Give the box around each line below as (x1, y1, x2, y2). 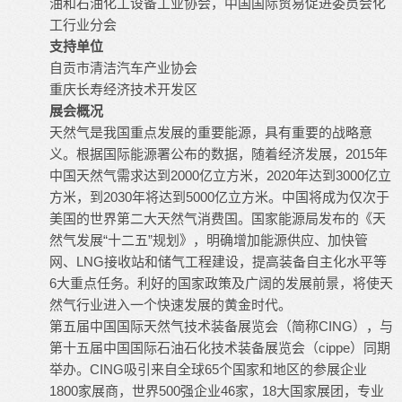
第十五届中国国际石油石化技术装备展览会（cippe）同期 (49, 339, 390, 355)
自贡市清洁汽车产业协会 (49, 59, 197, 75)
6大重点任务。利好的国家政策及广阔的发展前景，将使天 (49, 275, 393, 291)
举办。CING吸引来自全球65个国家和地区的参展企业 (49, 361, 367, 377)
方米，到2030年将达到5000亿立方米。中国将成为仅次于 (49, 188, 389, 205)
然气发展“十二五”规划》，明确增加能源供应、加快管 (49, 232, 368, 248)
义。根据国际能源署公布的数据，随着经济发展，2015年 (49, 145, 388, 162)
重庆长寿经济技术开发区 (49, 81, 197, 97)
